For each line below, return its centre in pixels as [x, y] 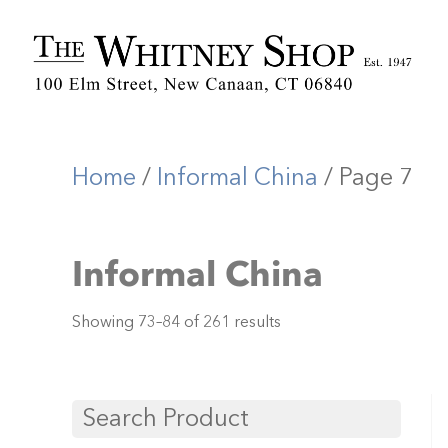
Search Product [165, 419]
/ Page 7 [365, 177]
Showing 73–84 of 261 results [176, 321]
